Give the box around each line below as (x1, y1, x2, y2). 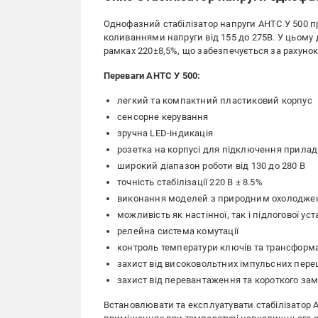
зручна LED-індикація (117, 128, 213, 138)
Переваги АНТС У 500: (103, 70, 201, 81)
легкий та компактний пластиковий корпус (117, 95, 312, 106)
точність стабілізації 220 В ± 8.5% (117, 177, 263, 187)
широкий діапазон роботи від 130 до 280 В (117, 160, 305, 171)
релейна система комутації (117, 226, 238, 236)
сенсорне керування (117, 111, 209, 122)
